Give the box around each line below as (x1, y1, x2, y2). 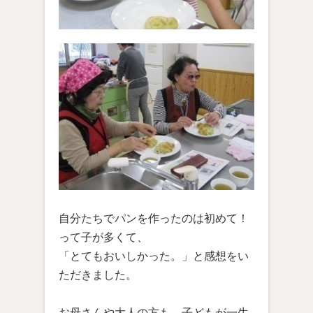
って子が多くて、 (59, 231, 148, 244)
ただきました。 (59, 269, 137, 282)
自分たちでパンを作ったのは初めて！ (59, 212, 249, 225)
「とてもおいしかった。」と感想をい (59, 250, 249, 263)
